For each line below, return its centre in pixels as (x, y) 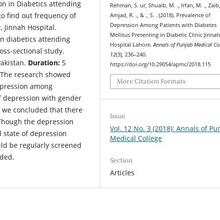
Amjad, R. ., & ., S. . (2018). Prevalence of (161, 15)
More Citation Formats (151, 82)
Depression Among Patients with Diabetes (164, 25)
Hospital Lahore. (132, 44)
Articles (123, 173)
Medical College (136, 138)
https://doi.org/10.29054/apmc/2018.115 (161, 64)
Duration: (44, 62)
